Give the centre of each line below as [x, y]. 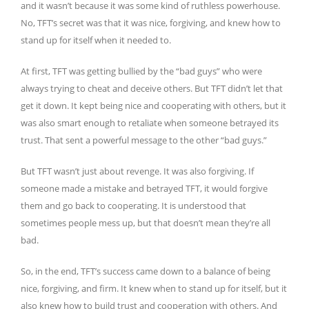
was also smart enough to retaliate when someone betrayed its [150, 123]
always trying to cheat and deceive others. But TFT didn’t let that [152, 89]
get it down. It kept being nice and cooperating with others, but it [153, 106]
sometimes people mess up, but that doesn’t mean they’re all [146, 223]
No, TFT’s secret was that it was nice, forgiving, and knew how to [151, 23]
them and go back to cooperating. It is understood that [133, 206]
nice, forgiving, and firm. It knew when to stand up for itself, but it [154, 289]
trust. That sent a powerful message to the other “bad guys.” [144, 140]
